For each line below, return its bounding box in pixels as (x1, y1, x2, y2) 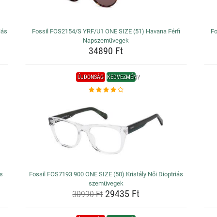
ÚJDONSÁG (77, 74, 104, 80)
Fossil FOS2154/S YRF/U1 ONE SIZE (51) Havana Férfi (31, 28, 180, 35)
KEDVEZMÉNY (107, 74, 140, 80)
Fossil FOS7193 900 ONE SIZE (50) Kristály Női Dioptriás (29, 170, 183, 178)
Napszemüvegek (83, 37, 129, 44)
